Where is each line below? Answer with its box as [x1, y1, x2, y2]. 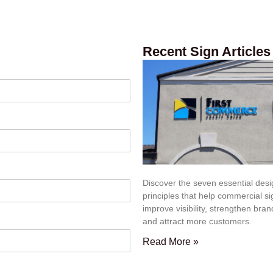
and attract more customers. [143, 216, 252, 226]
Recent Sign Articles [143, 43, 271, 59]
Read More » [143, 236, 199, 247]
